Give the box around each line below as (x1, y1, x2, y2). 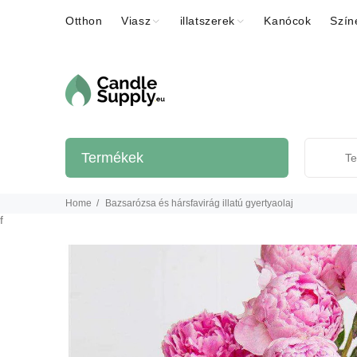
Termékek (81, 150, 143, 167)
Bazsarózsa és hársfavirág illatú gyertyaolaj (105, 197, 293, 209)
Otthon (65, 14, 103, 27)
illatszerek (179, 14, 235, 27)
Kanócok (264, 14, 312, 27)
